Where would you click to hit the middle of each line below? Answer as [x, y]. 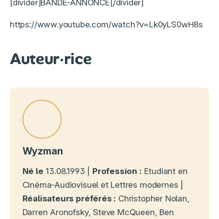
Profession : [117, 171]
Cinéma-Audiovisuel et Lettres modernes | [103, 185]
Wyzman [43, 151]
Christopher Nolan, [153, 199]
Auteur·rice [51, 58]
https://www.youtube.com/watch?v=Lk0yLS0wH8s [106, 24]
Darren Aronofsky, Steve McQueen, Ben [98, 212]
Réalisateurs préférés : [69, 199]
